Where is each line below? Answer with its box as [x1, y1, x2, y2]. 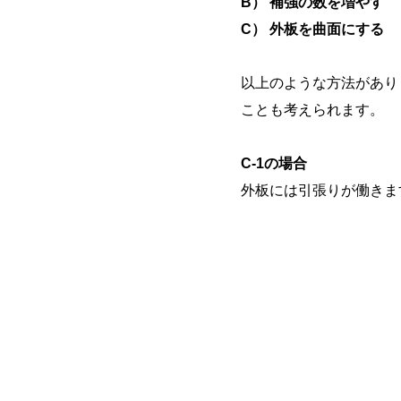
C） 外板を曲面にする [241, 21, 385, 37]
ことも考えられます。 [241, 102, 385, 117]
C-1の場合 [241, 156, 308, 171]
